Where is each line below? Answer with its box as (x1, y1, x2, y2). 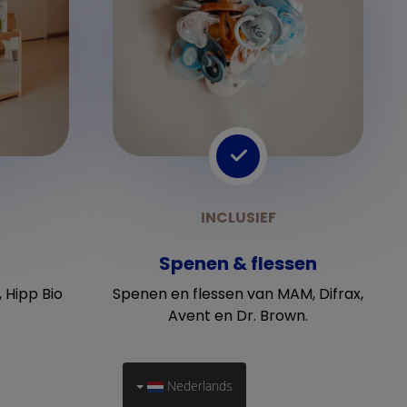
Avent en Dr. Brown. (168, 305, 308, 326)
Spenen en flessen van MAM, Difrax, (113, 283, 363, 304)
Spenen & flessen (159, 251, 317, 276)
